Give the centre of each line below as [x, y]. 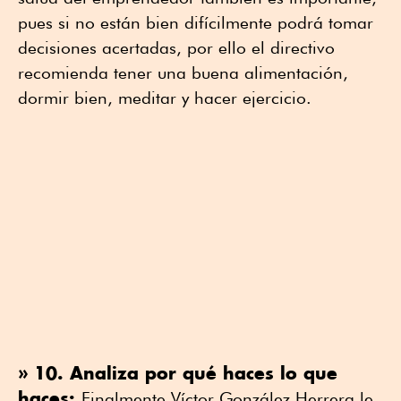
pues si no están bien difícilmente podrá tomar [196, 22]
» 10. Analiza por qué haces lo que [178, 372]
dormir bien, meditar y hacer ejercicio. [165, 97]
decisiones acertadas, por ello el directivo [176, 47]
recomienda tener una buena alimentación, [183, 72]
